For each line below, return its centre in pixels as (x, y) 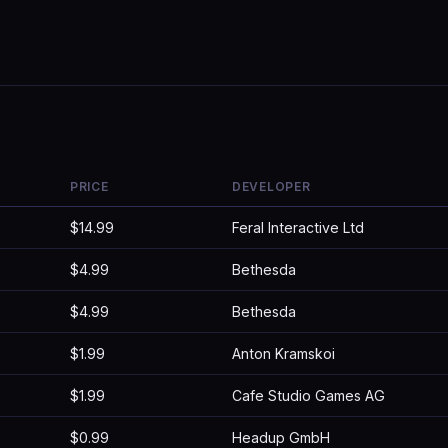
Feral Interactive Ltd (298, 227)
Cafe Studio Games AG (308, 395)
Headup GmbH (281, 437)
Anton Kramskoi (283, 353)
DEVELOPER (271, 186)
